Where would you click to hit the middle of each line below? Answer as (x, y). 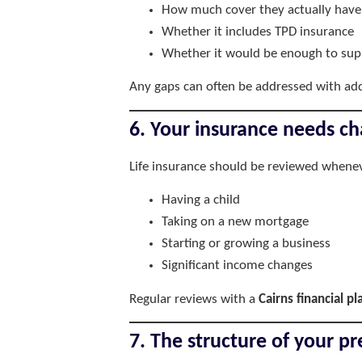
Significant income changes (237, 266)
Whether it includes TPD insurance (258, 32)
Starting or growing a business (246, 244)
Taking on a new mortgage (235, 222)
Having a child (201, 200)
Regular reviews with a (194, 299)
